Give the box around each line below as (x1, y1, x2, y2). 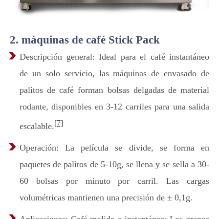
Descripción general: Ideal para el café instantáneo (20, 52, 209, 62)
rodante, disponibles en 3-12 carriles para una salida (20, 102, 209, 111)
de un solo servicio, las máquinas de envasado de (20, 68, 209, 78)
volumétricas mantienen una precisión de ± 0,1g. (20, 193, 193, 202)
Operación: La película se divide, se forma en (20, 143, 209, 153)
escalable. (20, 121, 54, 131)
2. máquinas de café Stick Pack (10, 34, 160, 46)
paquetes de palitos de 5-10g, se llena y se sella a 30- (20, 159, 209, 169)
